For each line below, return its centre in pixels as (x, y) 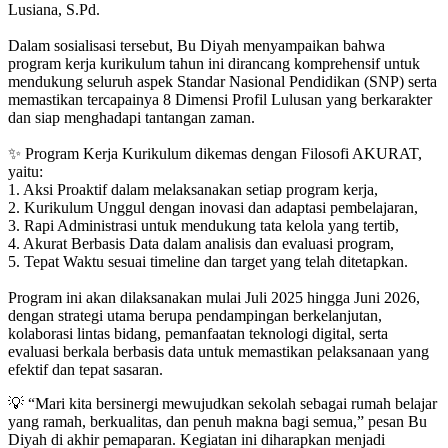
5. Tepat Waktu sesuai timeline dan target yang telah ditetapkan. (208, 261)
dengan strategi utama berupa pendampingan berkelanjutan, (195, 315)
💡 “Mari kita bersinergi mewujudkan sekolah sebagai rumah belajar (222, 403)
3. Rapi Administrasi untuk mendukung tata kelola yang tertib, (203, 225)
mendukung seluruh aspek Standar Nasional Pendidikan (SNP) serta (222, 81)
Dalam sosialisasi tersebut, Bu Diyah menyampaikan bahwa (196, 45)
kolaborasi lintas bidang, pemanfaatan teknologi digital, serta (198, 333)
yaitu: (25, 171)
